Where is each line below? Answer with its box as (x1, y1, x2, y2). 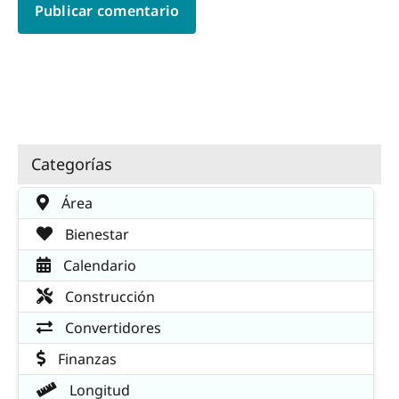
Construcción (61, 287, 155, 307)
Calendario (60, 256, 136, 276)
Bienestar (61, 224, 129, 245)
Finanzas (54, 349, 117, 370)
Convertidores (61, 318, 161, 338)
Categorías (31, 152, 112, 175)
